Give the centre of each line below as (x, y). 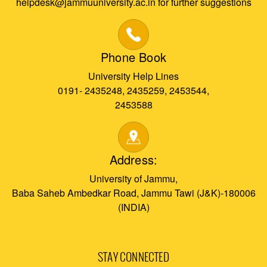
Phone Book (133, 57)
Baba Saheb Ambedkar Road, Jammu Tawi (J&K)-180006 (133, 193)
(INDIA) (133, 207)
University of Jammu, (133, 179)
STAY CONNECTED (133, 258)
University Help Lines (133, 76)
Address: (133, 160)
